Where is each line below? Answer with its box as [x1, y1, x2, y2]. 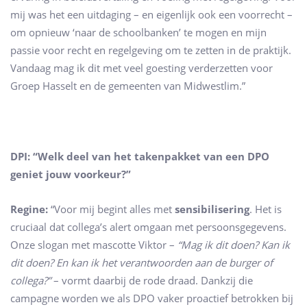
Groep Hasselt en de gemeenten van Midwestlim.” [10, 78, 245, 93]
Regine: [10, 202, 48, 217]
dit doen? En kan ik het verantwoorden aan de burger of [10, 256, 273, 270]
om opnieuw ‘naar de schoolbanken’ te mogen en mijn [10, 25, 267, 39]
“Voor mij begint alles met [48, 202, 175, 217]
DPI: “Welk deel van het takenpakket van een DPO [10, 149, 269, 163]
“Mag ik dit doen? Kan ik [177, 238, 290, 252]
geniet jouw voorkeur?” [10, 167, 131, 181]
